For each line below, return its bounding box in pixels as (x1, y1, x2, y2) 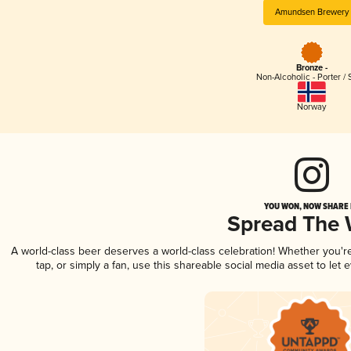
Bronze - (295, 63, 327, 74)
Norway (297, 101, 327, 112)
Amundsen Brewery (274, 6, 349, 17)
